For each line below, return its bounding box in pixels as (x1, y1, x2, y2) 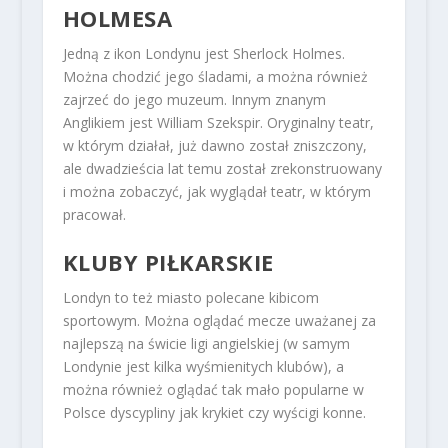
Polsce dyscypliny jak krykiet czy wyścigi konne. (62, 403, 366, 423)
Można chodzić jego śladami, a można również (62, 66, 368, 86)
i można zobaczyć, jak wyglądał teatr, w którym (62, 181, 371, 201)
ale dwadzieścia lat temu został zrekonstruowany (62, 158, 382, 178)
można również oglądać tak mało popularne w (62, 380, 364, 400)
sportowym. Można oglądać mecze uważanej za (62, 311, 376, 331)
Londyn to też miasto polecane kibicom (62, 288, 319, 308)
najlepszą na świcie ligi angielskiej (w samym (62, 334, 350, 354)
